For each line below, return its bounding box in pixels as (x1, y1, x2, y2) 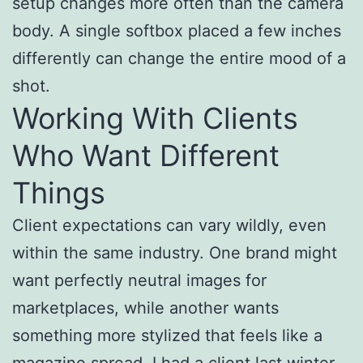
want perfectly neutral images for (12, 270, 267, 290)
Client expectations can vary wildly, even (12, 215, 327, 235)
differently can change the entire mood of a (12, 48, 346, 68)
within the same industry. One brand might (12, 242, 337, 263)
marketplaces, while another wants (12, 297, 279, 318)
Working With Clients (12, 100, 298, 136)
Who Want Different (12, 137, 280, 173)
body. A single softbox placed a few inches (12, 20, 341, 41)
